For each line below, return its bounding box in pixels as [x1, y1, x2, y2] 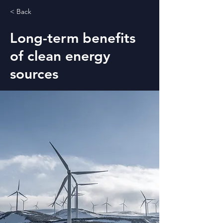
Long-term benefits [10, 29, 135, 46]
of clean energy [10, 47, 111, 64]
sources [10, 65, 58, 82]
